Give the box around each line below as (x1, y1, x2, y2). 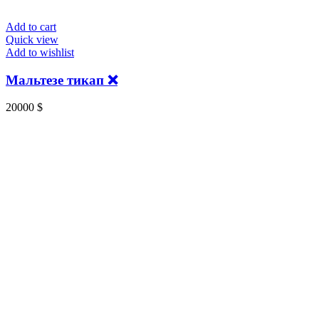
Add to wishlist (6, 46, 74, 59)
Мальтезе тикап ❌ (6, 72, 117, 88)
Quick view (6, 33, 58, 46)
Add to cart (6, 21, 56, 33)
